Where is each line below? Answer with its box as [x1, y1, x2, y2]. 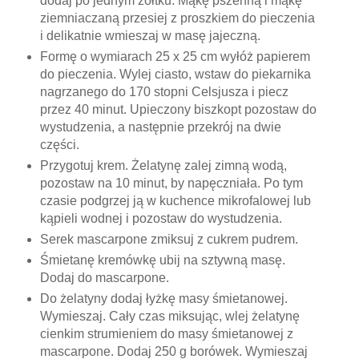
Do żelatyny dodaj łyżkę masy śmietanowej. [39, 291, 288, 305]
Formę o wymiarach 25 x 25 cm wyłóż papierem [39, 49, 310, 63]
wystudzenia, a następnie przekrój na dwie [39, 119, 281, 134]
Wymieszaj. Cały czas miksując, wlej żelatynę [39, 309, 300, 323]
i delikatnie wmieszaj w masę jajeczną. [39, 28, 264, 42]
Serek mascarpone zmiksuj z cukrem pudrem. [39, 232, 298, 246]
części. [39, 137, 83, 151]
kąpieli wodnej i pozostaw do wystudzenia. [39, 211, 282, 225]
